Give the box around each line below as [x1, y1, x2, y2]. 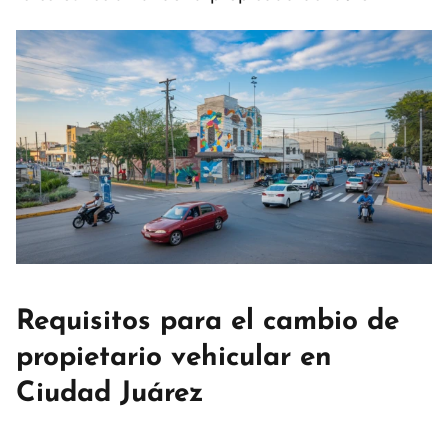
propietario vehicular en [16, 343, 332, 372]
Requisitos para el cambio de [16, 307, 399, 336]
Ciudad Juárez [16, 379, 204, 408]
